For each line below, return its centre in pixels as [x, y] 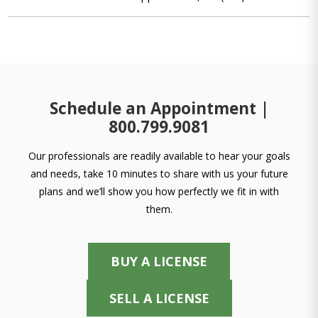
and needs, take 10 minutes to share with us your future [159, 174]
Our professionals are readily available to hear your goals [159, 156]
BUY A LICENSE [159, 261]
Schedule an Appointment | [159, 108]
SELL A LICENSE [159, 298]
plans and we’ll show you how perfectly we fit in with [159, 191]
